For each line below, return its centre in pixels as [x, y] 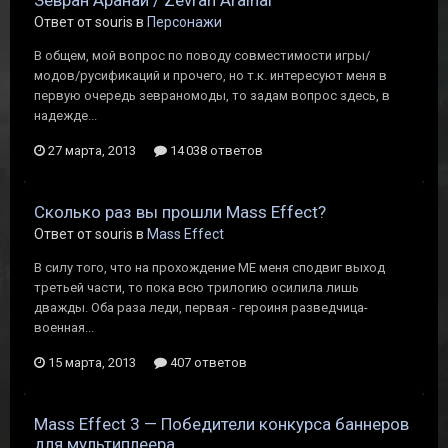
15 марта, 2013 [92, 362]
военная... [64, 327]
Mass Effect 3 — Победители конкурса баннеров [221, 424]
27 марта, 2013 [92, 150]
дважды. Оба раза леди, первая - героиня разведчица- [201, 307]
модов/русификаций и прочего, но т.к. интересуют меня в [210, 75]
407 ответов [207, 362]
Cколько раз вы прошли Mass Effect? [180, 212]
